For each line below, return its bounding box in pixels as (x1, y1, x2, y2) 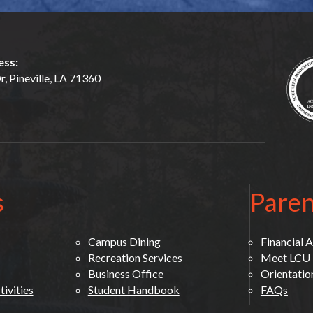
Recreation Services (87, 251, 182, 264)
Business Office (87, 267, 163, 280)
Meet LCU (260, 251, 310, 264)
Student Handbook (87, 283, 180, 296)
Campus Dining (87, 235, 161, 248)
